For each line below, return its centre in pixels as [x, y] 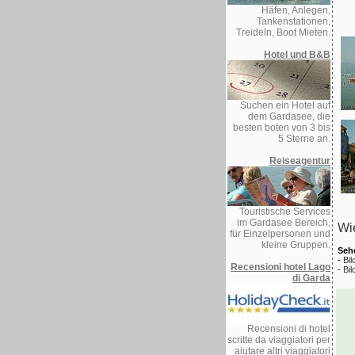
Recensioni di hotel [289, 329]
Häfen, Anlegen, [296, 10]
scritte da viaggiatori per [279, 340]
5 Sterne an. [304, 139]
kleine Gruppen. [296, 245]
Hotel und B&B [297, 55]
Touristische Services [285, 212]
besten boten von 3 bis [282, 128]
